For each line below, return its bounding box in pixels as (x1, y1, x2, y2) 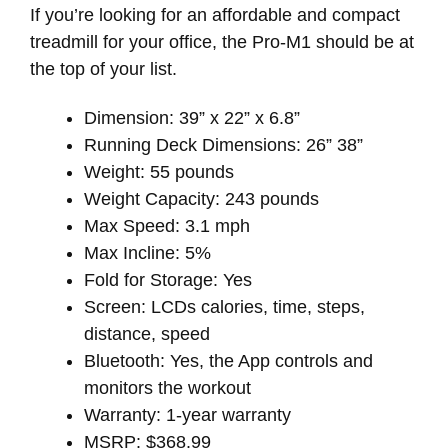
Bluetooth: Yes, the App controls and (84, 350, 373, 371)
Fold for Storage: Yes (84, 269, 252, 290)
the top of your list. (30, 59, 182, 80)
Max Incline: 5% (84, 242, 211, 263)
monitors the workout (84, 377, 251, 398)
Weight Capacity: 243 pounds (84, 188, 319, 209)
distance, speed (84, 323, 210, 344)
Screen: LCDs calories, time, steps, (84, 296, 365, 317)
